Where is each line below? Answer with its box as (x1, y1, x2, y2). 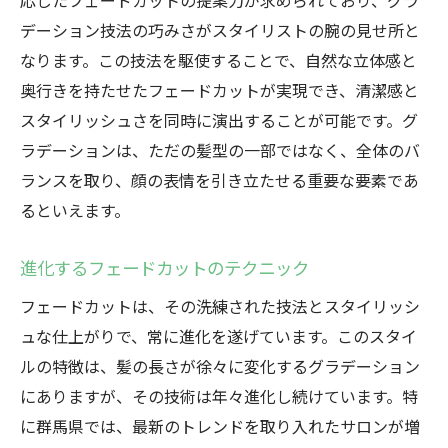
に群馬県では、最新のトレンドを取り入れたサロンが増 (20, 414, 420, 438)
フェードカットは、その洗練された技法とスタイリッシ (20, 294, 420, 318)
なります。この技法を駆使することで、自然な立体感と (20, 48, 417, 72)
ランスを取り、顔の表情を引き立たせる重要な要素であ (20, 168, 419, 192)
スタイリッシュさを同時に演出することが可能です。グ (20, 108, 418, 132)
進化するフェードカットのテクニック (20, 255, 309, 280)
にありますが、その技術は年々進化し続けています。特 (20, 384, 418, 408)
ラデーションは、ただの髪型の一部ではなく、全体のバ (20, 138, 420, 162)
